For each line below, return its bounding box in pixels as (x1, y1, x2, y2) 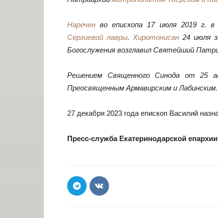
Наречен (67, 20, 95, 29)
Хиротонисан (133, 33, 180, 41)
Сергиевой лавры (67, 33, 128, 41)
